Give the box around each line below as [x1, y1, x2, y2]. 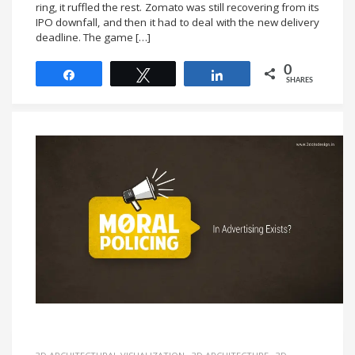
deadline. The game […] [36, 29, 151, 44]
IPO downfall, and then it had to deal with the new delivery [36, 14, 319, 29]
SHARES [286, 76, 314, 84]
